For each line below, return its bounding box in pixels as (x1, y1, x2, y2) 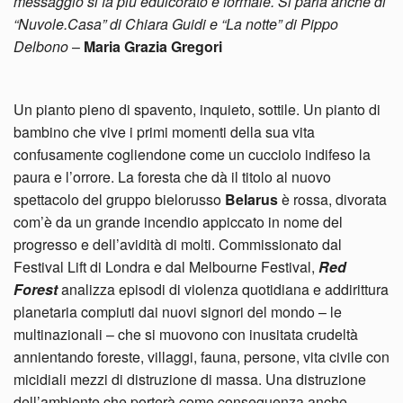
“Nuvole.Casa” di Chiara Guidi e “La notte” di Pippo (13, 13, 338, 34)
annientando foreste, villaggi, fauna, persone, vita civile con (13, 345, 390, 367)
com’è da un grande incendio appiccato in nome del (13, 210, 343, 232)
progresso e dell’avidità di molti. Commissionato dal (13, 233, 342, 255)
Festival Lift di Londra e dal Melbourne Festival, (13, 255, 318, 277)
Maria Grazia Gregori (84, 35, 222, 57)
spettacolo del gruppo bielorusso (13, 188, 225, 210)
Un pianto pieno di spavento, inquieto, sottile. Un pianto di (13, 98, 381, 120)
